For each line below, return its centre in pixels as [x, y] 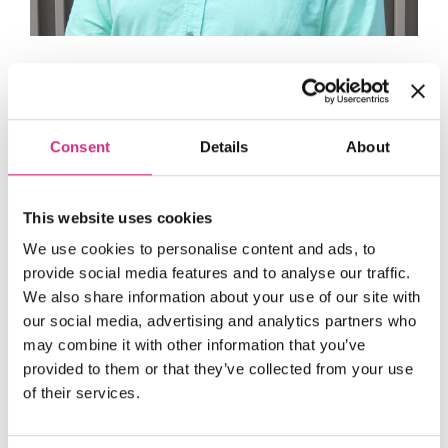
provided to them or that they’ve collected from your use [218, 369]
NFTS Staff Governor [109, 111]
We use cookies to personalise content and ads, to [199, 249]
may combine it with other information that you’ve [194, 345]
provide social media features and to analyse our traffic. [217, 273]
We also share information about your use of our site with [222, 297]
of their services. [81, 393]
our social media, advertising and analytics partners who [219, 321]
